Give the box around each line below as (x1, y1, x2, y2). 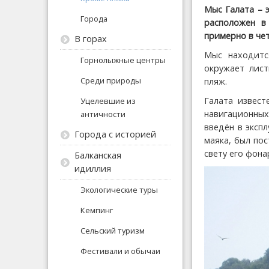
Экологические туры (80, 184, 158, 195)
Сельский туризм (80, 225, 145, 236)
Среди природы (80, 74, 141, 86)
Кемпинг (80, 204, 113, 216)
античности (80, 108, 125, 119)
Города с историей (74, 128, 156, 140)
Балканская (74, 149, 121, 161)
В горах (74, 32, 107, 44)
